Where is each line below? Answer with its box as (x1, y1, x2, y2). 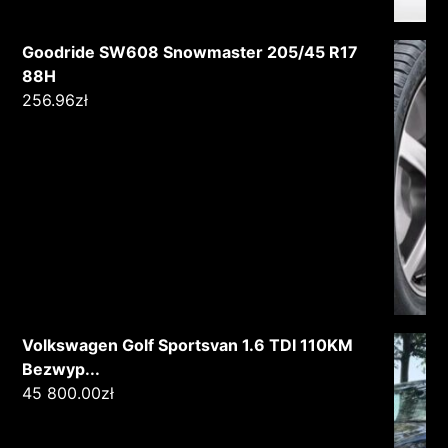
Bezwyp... (22, 358, 101, 379)
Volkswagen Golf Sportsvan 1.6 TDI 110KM (22, 334, 354, 355)
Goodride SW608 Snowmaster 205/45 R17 (22, 41, 359, 62)
